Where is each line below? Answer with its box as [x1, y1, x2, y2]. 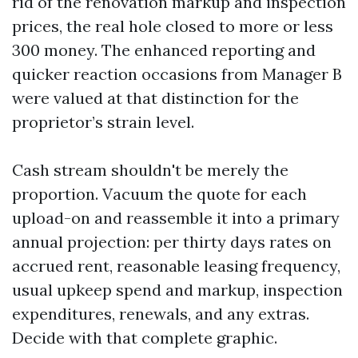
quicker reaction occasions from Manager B [12, 64, 342, 84]
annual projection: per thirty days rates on [12, 232, 332, 252]
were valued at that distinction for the [12, 88, 299, 108]
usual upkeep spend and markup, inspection [12, 280, 343, 300]
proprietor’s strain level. [12, 112, 194, 132]
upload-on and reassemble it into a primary [12, 208, 340, 228]
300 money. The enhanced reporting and [12, 40, 316, 60]
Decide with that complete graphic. [12, 328, 277, 348]
